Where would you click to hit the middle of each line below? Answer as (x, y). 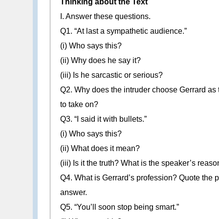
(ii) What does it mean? (100, 149)
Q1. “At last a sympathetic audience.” (124, 31)
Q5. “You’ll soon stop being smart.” (120, 207)
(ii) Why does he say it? (101, 61)
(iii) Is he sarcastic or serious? (112, 75)
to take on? (79, 105)
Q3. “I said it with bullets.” (104, 119)
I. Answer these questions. (106, 17)
